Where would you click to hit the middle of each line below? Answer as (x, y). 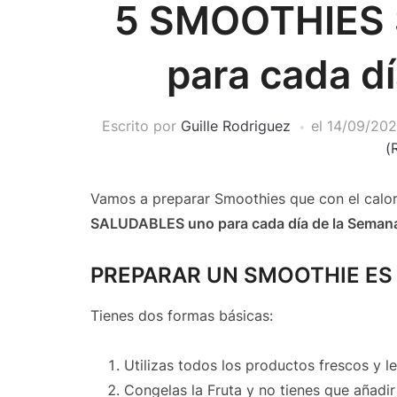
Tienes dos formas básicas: (182, 315)
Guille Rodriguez (235, 126)
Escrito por (141, 126)
